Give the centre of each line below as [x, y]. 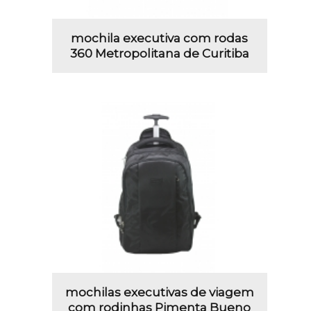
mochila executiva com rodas [160, 39]
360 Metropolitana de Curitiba [159, 54]
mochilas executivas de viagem [159, 292]
